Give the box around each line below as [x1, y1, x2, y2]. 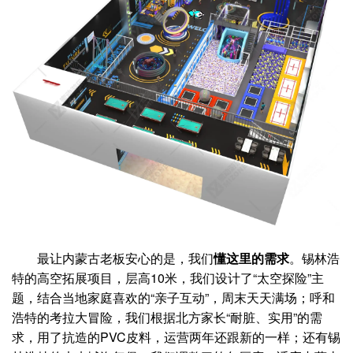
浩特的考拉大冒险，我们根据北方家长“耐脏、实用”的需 [12, 308, 322, 326]
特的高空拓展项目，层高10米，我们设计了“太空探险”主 [12, 269, 324, 287]
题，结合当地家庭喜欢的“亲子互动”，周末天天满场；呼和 [12, 288, 335, 307]
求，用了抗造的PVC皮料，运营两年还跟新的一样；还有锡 [12, 328, 340, 346]
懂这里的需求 [214, 249, 289, 267]
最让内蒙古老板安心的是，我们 [37, 249, 214, 267]
